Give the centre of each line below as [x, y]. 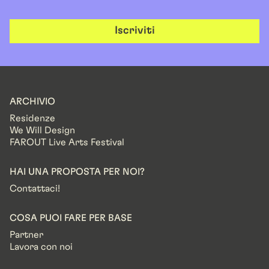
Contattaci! [35, 188]
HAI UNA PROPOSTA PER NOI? [77, 171]
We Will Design [42, 130]
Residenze [32, 118]
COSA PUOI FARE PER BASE [71, 218]
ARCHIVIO [32, 101]
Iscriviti [134, 31]
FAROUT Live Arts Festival [67, 142]
